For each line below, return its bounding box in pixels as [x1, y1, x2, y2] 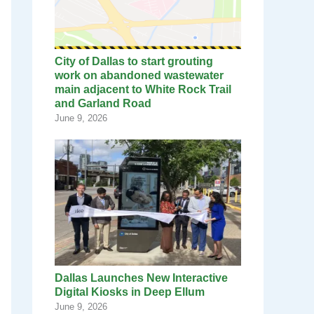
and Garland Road [55, 97, 151, 110]
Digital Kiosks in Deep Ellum [55, 286, 205, 299]
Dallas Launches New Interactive [55, 272, 228, 285]
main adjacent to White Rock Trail [55, 83, 231, 96]
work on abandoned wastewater [55, 69, 224, 82]
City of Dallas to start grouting [55, 55, 213, 68]
